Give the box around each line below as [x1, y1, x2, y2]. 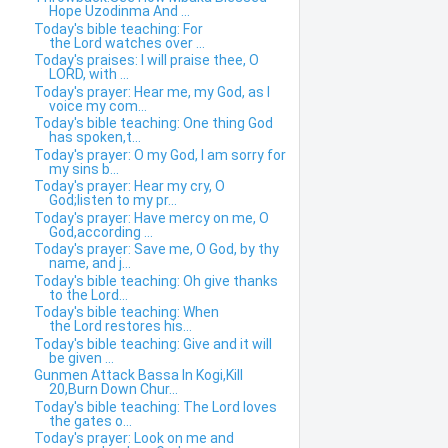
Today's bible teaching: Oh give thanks [33, 272, 278, 289]
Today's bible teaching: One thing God [33, 115, 273, 132]
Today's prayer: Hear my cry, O [33, 178, 225, 195]
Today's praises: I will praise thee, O [33, 52, 259, 69]
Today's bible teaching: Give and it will [33, 335, 272, 352]
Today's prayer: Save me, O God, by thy [33, 241, 279, 258]
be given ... [48, 349, 114, 366]
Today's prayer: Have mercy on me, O [33, 209, 269, 226]
